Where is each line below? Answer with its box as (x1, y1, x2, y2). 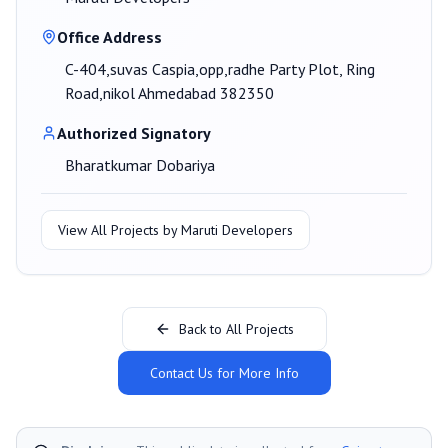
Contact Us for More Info (149, 364, 299, 383)
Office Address (57, 27, 162, 48)
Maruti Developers (181, 221, 293, 240)
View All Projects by (58, 221, 181, 240)
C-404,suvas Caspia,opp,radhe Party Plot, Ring (65, 59, 375, 80)
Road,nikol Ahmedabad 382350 (65, 83, 274, 104)
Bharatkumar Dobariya (65, 155, 215, 176)
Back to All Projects (178, 320, 294, 339)
